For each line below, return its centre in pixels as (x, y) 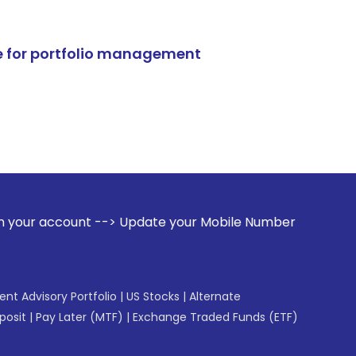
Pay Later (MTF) (79, 317)
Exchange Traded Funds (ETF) (215, 317)
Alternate (215, 296)
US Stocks (153, 296)
